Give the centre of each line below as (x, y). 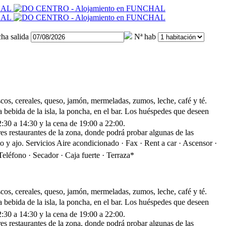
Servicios (40, 143)
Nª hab (145, 36)
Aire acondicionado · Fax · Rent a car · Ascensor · (137, 143)
